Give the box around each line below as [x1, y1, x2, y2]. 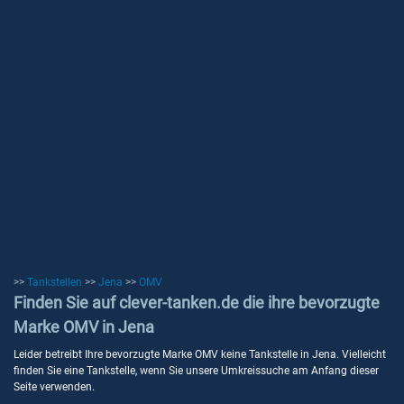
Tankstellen [27, 276, 82, 289]
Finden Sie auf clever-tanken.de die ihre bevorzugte [14, 293, 380, 312]
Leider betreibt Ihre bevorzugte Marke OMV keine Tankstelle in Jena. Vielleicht [14, 348, 386, 361]
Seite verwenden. [14, 381, 95, 393]
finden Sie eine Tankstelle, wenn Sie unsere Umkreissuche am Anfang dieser [14, 364, 379, 377]
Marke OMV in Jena [14, 317, 154, 336]
